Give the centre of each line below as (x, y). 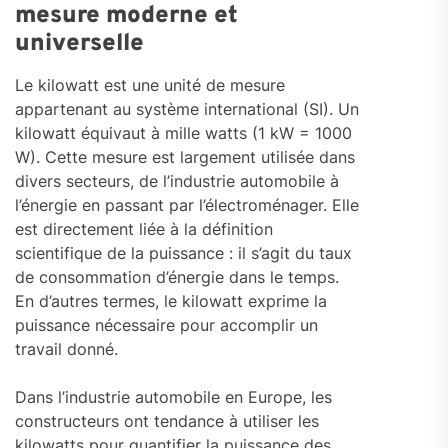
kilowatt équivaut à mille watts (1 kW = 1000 (183, 133)
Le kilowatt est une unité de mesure (150, 85)
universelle (79, 44)
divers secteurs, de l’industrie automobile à (177, 181)
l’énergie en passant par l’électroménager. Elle (187, 205)
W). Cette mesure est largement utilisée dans (185, 157)
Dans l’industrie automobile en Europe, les (173, 397)
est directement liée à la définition (144, 229)
